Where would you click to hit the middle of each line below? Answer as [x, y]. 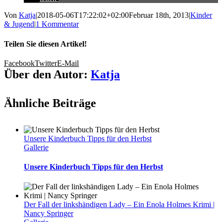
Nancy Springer [49, 213]
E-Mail [68, 63]
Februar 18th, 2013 [159, 15]
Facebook [19, 63]
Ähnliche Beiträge [50, 103]
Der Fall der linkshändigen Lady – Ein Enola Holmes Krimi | [119, 204]
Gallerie [36, 147]
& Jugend [19, 24]
